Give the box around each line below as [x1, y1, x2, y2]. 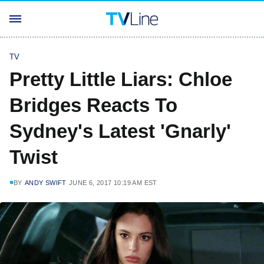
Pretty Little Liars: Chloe [9, 68, 232, 90]
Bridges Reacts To [9, 94, 177, 116]
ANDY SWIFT [24, 179, 67, 186]
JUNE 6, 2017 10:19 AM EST [68, 179, 157, 186]
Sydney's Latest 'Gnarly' [9, 120, 231, 142]
